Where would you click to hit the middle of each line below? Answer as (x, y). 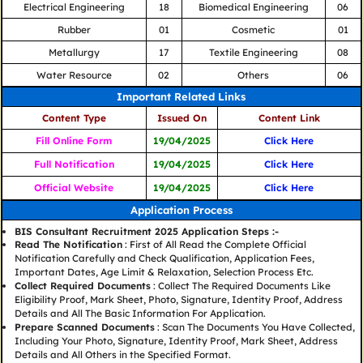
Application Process (181, 210)
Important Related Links (181, 97)
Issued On (181, 118)
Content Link (289, 118)
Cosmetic (254, 30)
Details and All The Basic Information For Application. (140, 314)
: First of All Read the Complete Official (214, 245)
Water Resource (74, 75)
